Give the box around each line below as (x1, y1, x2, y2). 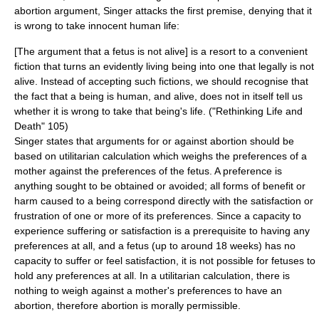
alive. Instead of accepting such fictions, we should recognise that (14, 75, 308, 87)
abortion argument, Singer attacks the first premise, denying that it (14, 4, 312, 16)
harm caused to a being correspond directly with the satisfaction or (14, 194, 313, 206)
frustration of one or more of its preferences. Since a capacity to (14, 209, 301, 221)
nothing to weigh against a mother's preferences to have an (14, 284, 282, 296)
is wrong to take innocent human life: (14, 19, 179, 31)
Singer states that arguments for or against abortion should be (14, 135, 294, 147)
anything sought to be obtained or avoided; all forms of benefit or (14, 179, 305, 192)
